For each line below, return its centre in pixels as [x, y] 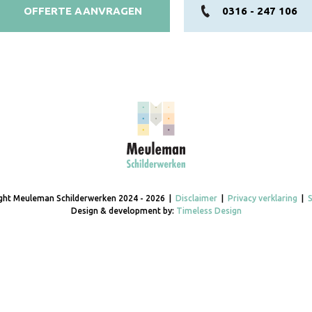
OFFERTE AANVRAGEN [83, 11]
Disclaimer [196, 198]
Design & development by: [123, 211]
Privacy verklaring [262, 198]
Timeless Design [209, 211]
